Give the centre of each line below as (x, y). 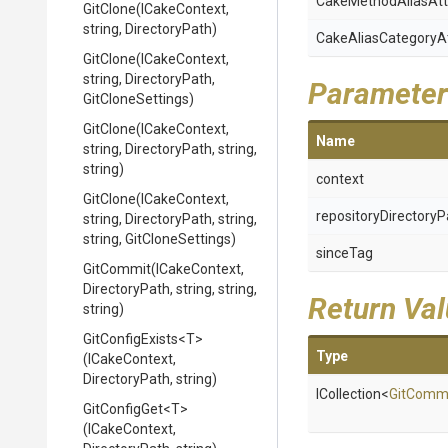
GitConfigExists (130, 339)
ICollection (348, 394)
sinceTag (344, 253)
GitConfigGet (123, 409)
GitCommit (117, 269)
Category (408, 38)
